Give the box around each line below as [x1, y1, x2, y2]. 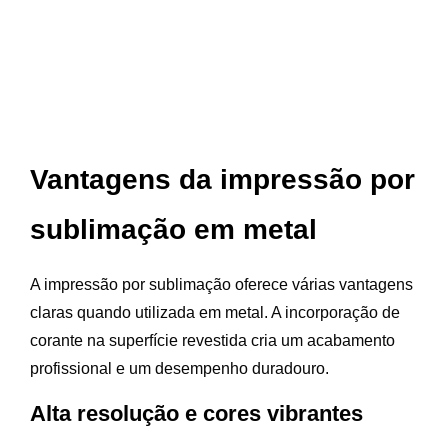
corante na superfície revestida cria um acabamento [30, 332, 395, 350]
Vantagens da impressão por [30, 164, 415, 196]
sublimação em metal [30, 214, 317, 246]
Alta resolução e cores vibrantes [30, 401, 363, 427]
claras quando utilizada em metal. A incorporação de [30, 304, 400, 322]
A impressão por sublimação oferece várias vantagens [30, 276, 413, 294]
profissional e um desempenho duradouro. [30, 360, 329, 378]
